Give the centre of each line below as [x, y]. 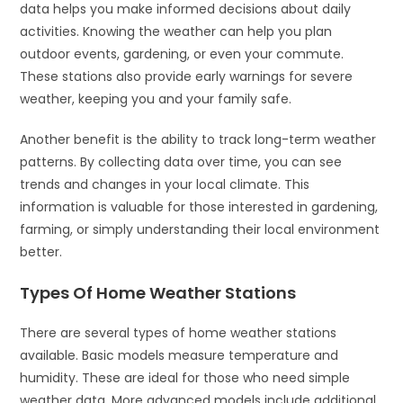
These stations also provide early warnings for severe [187, 76]
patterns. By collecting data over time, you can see [181, 161]
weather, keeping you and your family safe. [156, 99]
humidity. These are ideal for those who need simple [185, 377]
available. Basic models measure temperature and [179, 355]
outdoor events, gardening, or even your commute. [182, 54]
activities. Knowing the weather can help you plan [176, 31]
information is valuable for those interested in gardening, [199, 206]
